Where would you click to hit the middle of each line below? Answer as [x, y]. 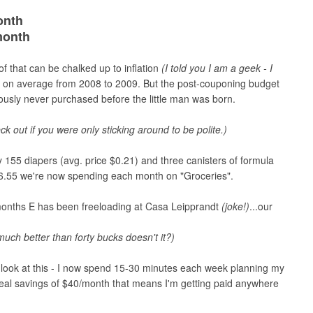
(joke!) [235, 206]
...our [261, 206]
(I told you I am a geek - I [217, 68]
